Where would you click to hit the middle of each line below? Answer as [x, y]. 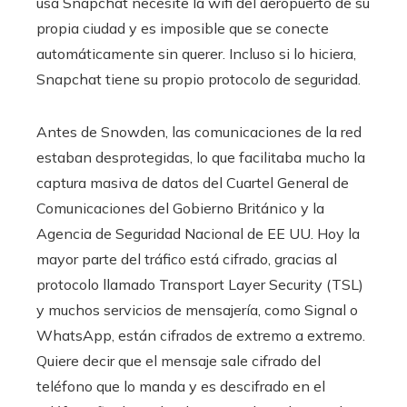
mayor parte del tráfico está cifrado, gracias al [187, 258]
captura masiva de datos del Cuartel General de [193, 182]
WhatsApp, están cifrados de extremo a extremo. [201, 335]
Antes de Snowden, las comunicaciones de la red [199, 131]
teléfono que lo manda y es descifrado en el [181, 386]
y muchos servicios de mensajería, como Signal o [197, 309]
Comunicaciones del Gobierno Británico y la [180, 208]
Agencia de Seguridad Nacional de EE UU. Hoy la [198, 233]
